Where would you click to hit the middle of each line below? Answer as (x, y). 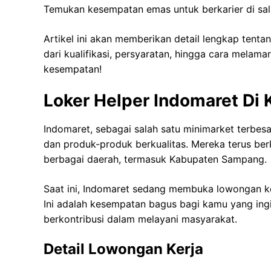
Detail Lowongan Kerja (123, 249)
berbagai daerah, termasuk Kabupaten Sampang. (155, 159)
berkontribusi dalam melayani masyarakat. (140, 219)
